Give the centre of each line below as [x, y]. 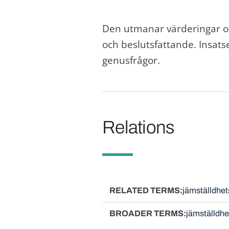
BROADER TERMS [146, 213]
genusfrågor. [131, 60]
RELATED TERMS [144, 190]
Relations [138, 128]
